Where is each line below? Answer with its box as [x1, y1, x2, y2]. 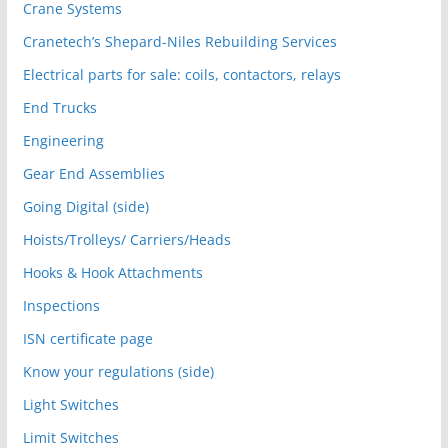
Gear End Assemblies [22, 163, 165, 183]
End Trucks [22, 97, 97, 117]
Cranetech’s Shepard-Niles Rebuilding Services [22, 31, 337, 51]
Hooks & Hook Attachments [22, 262, 203, 282]
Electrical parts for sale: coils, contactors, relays [22, 64, 341, 84]
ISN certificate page [22, 328, 153, 348]
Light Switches [22, 394, 119, 414]
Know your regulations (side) [22, 361, 214, 381]
